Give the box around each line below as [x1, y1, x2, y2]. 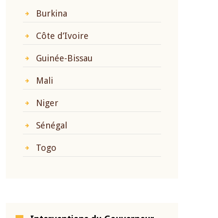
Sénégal [36, 120, 67, 130]
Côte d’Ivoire [36, 31, 89, 41]
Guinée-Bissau [36, 53, 92, 63]
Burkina [36, 8, 67, 18]
